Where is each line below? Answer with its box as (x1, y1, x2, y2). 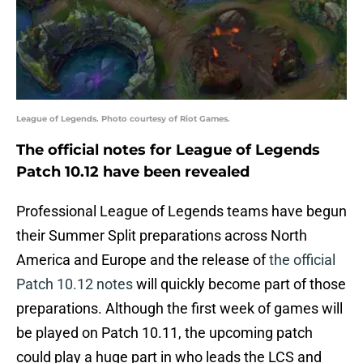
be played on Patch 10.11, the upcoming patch (16, 324, 313, 342)
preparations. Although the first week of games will (16, 300, 343, 318)
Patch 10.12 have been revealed (16, 163, 250, 181)
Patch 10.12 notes (16, 275, 133, 293)
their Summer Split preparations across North (16, 227, 307, 245)
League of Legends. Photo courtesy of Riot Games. (16, 113, 230, 125)
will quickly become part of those (133, 275, 346, 293)
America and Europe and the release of (16, 251, 269, 269)
